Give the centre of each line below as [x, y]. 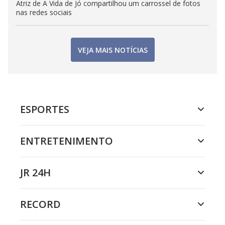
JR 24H [35, 173]
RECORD [40, 204]
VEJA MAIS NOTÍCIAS [113, 50]
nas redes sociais [44, 13]
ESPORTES [45, 109]
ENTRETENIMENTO [67, 141]
